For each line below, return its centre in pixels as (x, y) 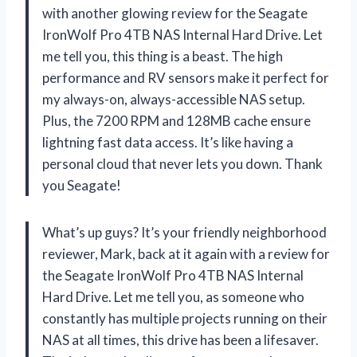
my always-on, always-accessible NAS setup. (174, 99)
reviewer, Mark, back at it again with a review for (186, 253)
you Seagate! (82, 185)
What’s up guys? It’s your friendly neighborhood (184, 232)
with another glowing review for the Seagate (175, 13)
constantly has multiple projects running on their (185, 318)
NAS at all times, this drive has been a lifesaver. (180, 339)
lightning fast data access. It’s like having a (168, 142)
